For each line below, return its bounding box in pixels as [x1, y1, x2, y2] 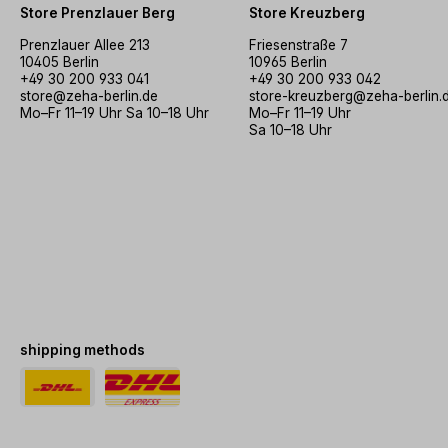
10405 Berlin [20, 54, 99, 70]
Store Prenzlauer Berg [20, 5, 175, 22]
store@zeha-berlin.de [20, 88, 158, 104]
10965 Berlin [249, 54, 327, 70]
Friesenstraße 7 [249, 37, 348, 53]
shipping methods [20, 342, 146, 358]
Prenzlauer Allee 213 [20, 37, 150, 53]
